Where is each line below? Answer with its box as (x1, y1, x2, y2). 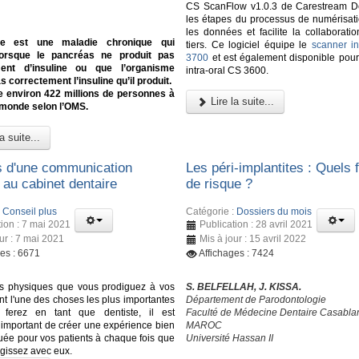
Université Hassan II (186, 332, 274, 344)
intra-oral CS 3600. (186, 64, 269, 76)
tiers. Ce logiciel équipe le (186, 38, 312, 50)
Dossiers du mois (236, 205, 313, 217)
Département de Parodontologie (186, 293, 327, 305)
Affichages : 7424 (199, 247, 275, 259)
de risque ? (186, 176, 253, 192)
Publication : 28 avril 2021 (200, 218, 313, 230)
